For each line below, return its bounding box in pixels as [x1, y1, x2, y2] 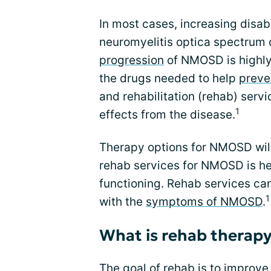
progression [99, 53, 164, 67]
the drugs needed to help [99, 71, 239, 85]
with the [99, 195, 146, 209]
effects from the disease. [99, 108, 235, 122]
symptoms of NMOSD [146, 195, 263, 209]
